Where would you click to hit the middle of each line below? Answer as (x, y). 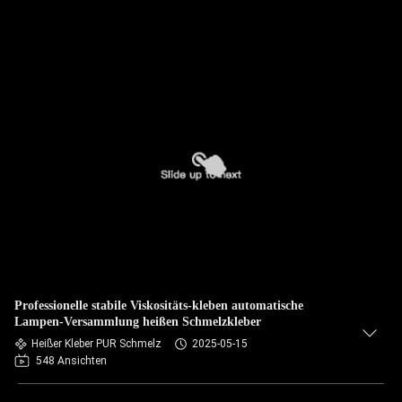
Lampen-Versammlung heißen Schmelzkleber (138, 322)
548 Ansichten (71, 361)
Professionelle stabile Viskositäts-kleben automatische (159, 306)
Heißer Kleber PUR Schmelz (96, 344)
